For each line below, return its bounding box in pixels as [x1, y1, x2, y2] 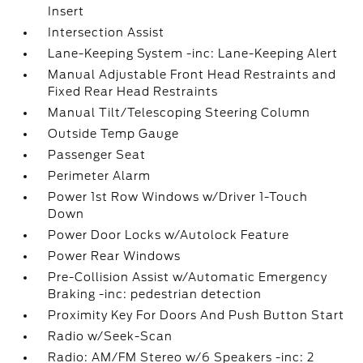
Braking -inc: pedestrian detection [48, 288, 263, 301]
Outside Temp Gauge [48, 127, 180, 140]
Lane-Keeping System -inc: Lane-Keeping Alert [48, 47, 339, 60]
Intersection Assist [48, 26, 165, 39]
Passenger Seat [48, 148, 147, 161]
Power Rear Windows [48, 250, 181, 263]
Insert [48, 5, 85, 18]
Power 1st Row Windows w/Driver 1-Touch [48, 190, 309, 203]
